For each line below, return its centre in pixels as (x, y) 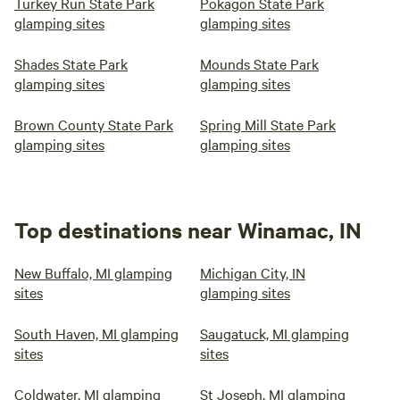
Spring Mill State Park (268, 124)
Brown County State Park (94, 124)
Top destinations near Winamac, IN (188, 229)
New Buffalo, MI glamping (93, 272)
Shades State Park (71, 63)
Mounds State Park (259, 63)
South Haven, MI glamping (96, 333)
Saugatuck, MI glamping (275, 333)
